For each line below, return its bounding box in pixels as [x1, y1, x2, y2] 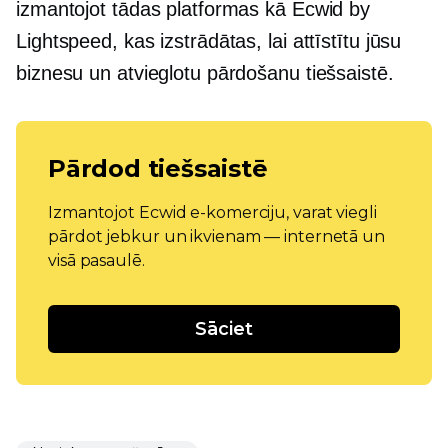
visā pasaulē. [48, 251, 145, 271]
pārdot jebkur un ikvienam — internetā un [48, 227, 385, 247]
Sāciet [195, 318, 253, 341]
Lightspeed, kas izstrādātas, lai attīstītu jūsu [16, 30, 402, 53]
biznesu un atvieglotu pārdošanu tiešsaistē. [16, 62, 394, 85]
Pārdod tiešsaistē [48, 154, 268, 184]
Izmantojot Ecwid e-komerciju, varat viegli [48, 203, 377, 223]
